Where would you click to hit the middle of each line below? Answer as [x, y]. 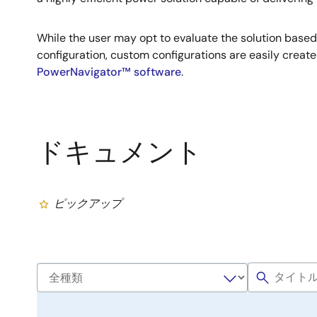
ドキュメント [120, 152]
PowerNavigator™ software [109, 72]
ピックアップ [88, 203]
